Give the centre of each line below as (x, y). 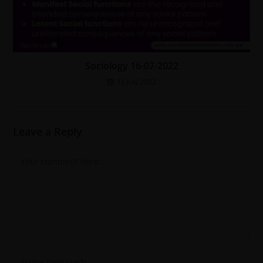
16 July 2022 (136, 82)
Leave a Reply (48, 131)
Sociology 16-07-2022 (131, 65)
